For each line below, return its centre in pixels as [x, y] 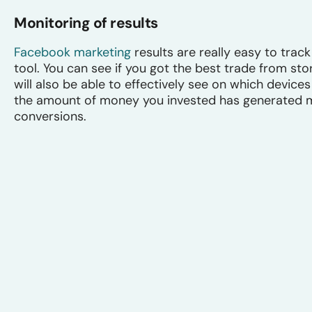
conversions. [50, 116]
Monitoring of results [86, 23]
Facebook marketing [72, 52]
